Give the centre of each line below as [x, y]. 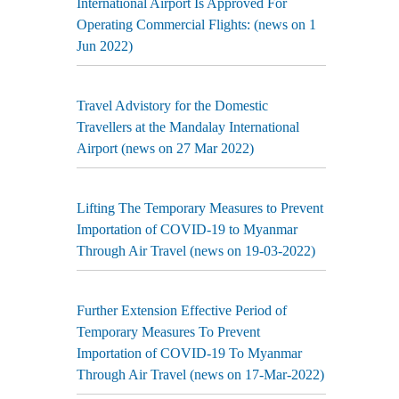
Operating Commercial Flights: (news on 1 [196, 24]
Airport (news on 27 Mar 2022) [165, 148]
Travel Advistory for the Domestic [172, 106]
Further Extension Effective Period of [182, 310]
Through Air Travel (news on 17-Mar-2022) [200, 375]
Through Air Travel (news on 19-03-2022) [196, 251]
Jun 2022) [105, 46]
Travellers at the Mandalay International [188, 127]
